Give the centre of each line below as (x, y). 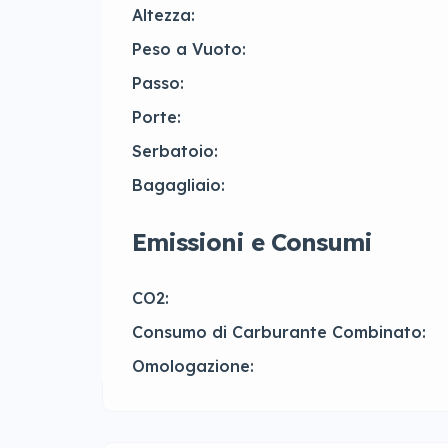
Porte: (156, 117)
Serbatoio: (175, 151)
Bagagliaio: (178, 185)
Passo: (158, 83)
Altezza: (163, 15)
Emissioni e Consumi (252, 242)
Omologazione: (193, 366)
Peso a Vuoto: (189, 49)
